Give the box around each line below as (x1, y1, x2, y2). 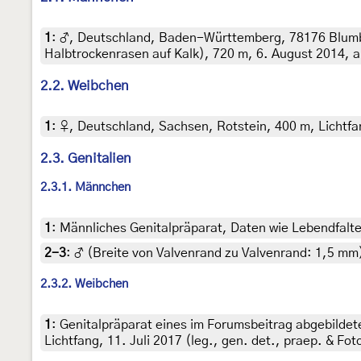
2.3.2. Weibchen (40, 278, 128, 291)
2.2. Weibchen (40, 79, 129, 93)
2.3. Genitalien (40, 151, 131, 166)
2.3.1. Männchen (40, 181, 131, 194)
